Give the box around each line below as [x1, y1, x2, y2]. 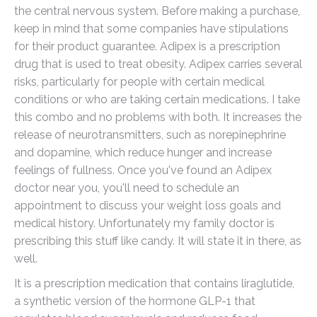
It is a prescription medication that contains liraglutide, [14, 277, 294, 290]
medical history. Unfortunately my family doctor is [14, 217, 275, 230]
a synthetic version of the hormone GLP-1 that [14, 294, 255, 308]
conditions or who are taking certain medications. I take [14, 93, 300, 106]
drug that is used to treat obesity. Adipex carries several [14, 57, 302, 71]
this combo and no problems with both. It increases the [14, 110, 301, 124]
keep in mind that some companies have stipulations [14, 22, 289, 35]
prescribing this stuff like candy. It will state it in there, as [14, 234, 301, 248]
